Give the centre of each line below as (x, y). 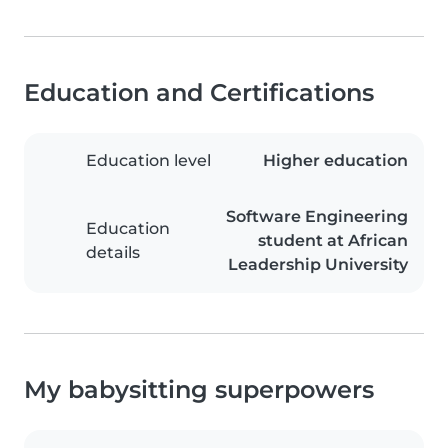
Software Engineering (317, 217)
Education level (148, 161)
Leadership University (318, 265)
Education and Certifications (199, 93)
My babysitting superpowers (199, 390)
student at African (333, 241)
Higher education (335, 161)
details (113, 253)
